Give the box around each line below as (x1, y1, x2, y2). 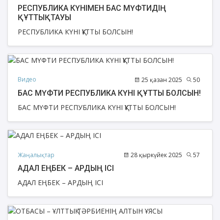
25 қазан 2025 (140, 75, 182, 84)
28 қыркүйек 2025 (129, 151, 182, 160)
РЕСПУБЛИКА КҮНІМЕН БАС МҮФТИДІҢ (18, 3, 166, 13)
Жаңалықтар (18, 150, 55, 159)
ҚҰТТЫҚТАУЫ (18, 13, 71, 23)
